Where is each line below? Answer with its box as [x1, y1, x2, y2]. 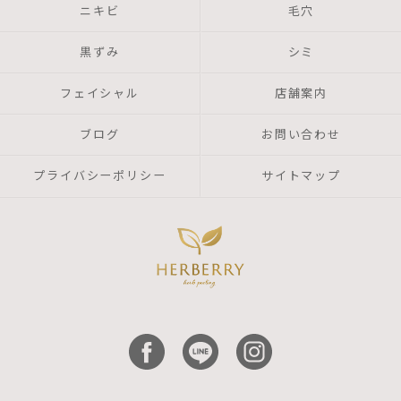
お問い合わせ [260, 128, 342, 141]
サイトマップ [260, 169, 342, 183]
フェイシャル [59, 87, 141, 100]
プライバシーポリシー [32, 169, 167, 183]
